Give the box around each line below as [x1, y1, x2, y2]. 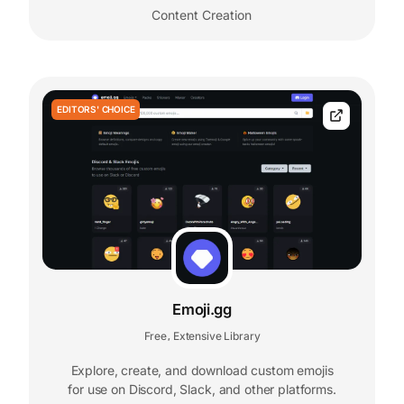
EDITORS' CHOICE [57, 103, 135, 115]
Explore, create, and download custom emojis [70, 362, 334, 378]
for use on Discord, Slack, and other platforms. [68, 381, 336, 397]
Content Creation [151, 6, 252, 23]
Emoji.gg [172, 299, 232, 318]
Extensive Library [172, 328, 261, 343]
